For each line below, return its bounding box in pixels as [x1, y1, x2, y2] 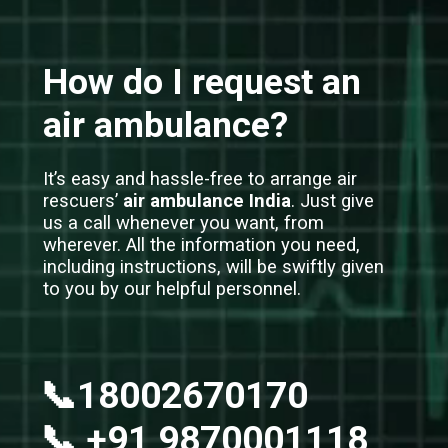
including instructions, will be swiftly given [43, 255, 385, 278]
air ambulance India [123, 189, 292, 212]
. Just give [291, 189, 375, 212]
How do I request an [43, 61, 362, 104]
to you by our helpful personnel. [43, 277, 302, 300]
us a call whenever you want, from [43, 211, 325, 234]
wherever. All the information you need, [43, 233, 361, 256]
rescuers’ [43, 189, 124, 212]
